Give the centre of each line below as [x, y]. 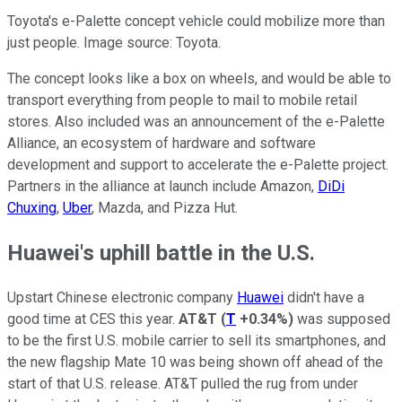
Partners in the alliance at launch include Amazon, [162, 187]
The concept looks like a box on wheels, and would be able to [199, 79]
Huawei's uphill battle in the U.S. [161, 253]
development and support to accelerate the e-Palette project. [198, 165]
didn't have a [324, 297]
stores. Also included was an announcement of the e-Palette [196, 122]
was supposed [342, 319]
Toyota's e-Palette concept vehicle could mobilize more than [196, 22]
